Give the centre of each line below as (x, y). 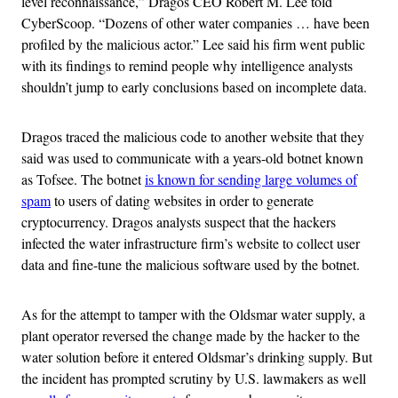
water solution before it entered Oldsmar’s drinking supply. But (197, 356)
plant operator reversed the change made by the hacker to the (191, 335)
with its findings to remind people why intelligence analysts (187, 65)
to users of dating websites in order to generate (182, 200)
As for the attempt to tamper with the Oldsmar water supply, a (193, 314)
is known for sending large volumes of (251, 179)
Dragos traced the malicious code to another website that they (193, 136)
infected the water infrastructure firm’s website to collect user (191, 243)
